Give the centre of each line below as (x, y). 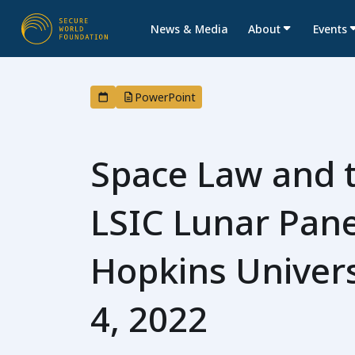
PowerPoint (165, 97)
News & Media (189, 29)
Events (330, 29)
